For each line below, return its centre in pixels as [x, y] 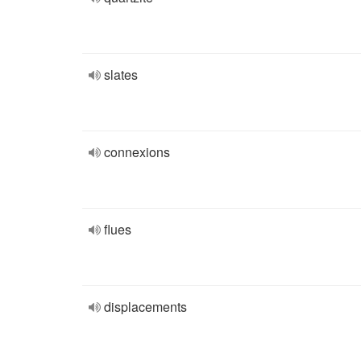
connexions [137, 152]
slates [121, 75]
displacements [145, 307]
